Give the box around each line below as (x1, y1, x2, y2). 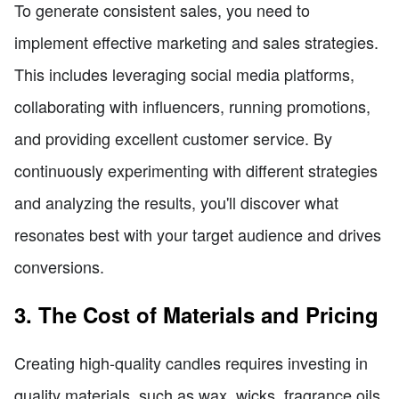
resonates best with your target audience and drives (14, 222, 381, 246)
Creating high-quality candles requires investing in (14, 350, 368, 374)
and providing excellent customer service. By (14, 126, 332, 150)
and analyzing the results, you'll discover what (14, 190, 338, 214)
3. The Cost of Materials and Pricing (14, 298, 379, 330)
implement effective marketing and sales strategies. (14, 29, 379, 53)
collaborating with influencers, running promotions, (14, 94, 370, 118)
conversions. (14, 254, 104, 278)
